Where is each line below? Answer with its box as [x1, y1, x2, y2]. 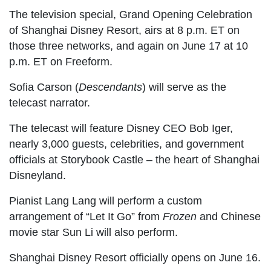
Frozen [163, 211, 197, 223]
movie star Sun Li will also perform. [9, 226, 178, 239]
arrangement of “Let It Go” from [9, 211, 163, 223]
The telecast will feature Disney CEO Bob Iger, [9, 122, 233, 135]
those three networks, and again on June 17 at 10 [9, 40, 248, 53]
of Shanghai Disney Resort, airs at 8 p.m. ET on [9, 24, 240, 37]
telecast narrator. [9, 97, 90, 109]
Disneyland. [9, 169, 66, 182]
